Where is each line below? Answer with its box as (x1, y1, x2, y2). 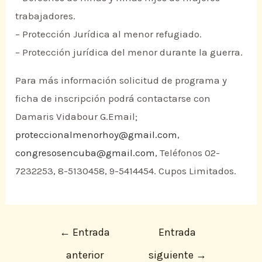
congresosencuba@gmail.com (15, 147, 156, 159)
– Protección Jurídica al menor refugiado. (15, 28, 202, 40)
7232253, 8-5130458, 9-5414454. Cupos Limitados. (15, 165, 237, 177)
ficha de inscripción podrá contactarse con (15, 92, 211, 105)
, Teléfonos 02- (155, 147, 220, 159)
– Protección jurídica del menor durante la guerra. (15, 46, 243, 58)
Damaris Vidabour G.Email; (15, 111, 138, 123)
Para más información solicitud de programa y (15, 74, 227, 87)
